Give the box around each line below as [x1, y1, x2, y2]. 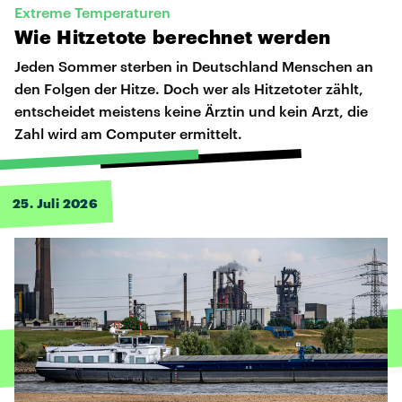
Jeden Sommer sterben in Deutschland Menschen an [14, 57, 373, 75]
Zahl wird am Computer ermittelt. [14, 125, 242, 143]
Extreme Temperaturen [14, 4, 170, 22]
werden [258, 25, 331, 48]
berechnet [152, 25, 253, 48]
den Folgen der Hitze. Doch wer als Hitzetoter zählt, [14, 80, 363, 98]
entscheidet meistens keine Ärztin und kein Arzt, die [14, 102, 368, 120]
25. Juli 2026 [13, 196, 99, 212]
